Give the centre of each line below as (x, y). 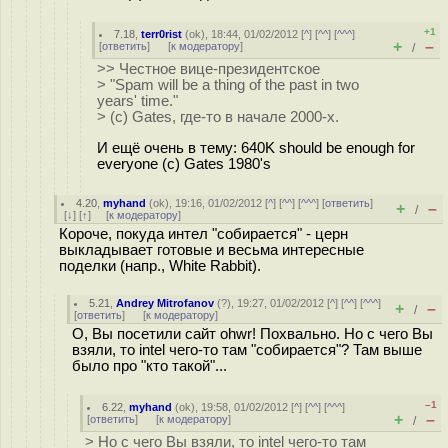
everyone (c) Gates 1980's (184, 163)
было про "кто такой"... (149, 366)
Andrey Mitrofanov (165, 303)
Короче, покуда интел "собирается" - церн (203, 234)
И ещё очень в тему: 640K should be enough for (256, 147)
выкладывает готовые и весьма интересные (211, 250)
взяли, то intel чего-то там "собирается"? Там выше (247, 350)
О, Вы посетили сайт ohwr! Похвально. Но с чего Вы (252, 334)
